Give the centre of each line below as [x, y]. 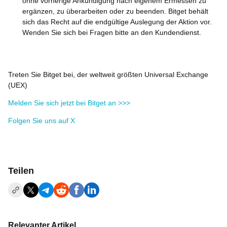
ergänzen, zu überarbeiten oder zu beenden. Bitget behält [115, 11]
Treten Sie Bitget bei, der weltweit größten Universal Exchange [108, 74]
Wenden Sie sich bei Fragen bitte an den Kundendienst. [112, 32]
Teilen [21, 171]
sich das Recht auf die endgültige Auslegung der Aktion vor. [117, 22]
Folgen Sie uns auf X [42, 121]
